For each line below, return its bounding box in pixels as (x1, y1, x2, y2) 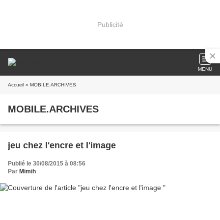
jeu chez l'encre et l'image (8, 140, 116, 150)
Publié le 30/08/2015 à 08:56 (8, 160, 85, 167)
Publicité (97, 20, 123, 28)
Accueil (8, 82, 24, 87)
